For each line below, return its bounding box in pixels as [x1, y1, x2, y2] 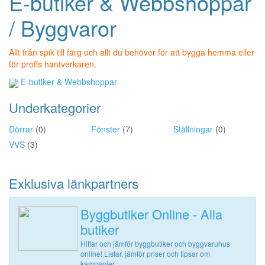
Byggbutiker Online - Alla [80, 204, 222, 223]
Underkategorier [9, 98, 101, 117]
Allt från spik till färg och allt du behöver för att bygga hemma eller [9, 46, 254, 59]
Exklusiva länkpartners [9, 173, 138, 192]
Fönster [91, 122, 120, 135]
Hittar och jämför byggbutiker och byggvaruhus [80, 238, 230, 248]
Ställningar [173, 122, 213, 135]
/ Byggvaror [9, 12, 117, 43]
